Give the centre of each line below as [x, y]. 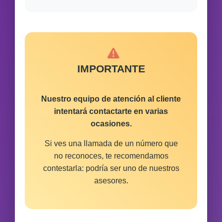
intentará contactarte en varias [111, 111]
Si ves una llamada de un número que [111, 143]
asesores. [111, 180]
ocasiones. [111, 123]
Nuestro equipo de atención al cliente [111, 99]
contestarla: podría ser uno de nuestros [111, 168]
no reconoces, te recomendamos [111, 156]
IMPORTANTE [111, 68]
